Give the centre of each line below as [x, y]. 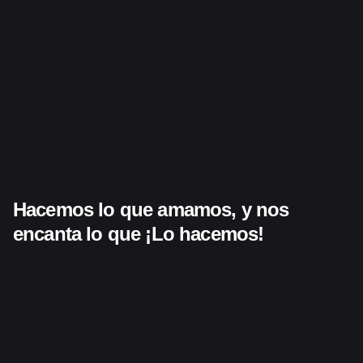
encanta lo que [79, 234]
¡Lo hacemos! [205, 234]
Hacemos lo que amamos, [125, 210]
